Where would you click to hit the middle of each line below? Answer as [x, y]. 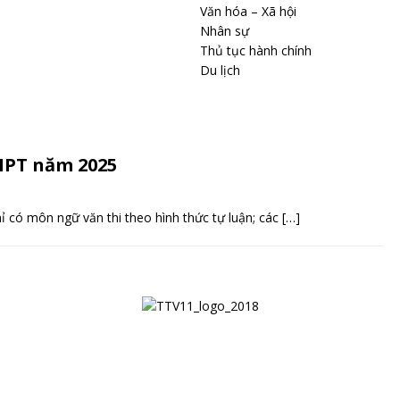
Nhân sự [225, 31]
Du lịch [220, 70]
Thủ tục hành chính [256, 50]
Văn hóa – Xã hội [248, 11]
